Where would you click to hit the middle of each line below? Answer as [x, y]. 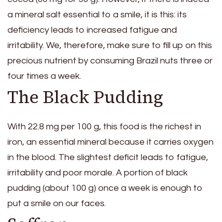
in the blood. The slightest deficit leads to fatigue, [108, 157]
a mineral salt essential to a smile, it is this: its [97, 14]
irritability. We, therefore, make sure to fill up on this [110, 45]
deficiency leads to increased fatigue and [92, 30]
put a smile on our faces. [57, 203]
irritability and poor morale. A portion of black [98, 173]
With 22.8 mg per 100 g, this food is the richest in [104, 127]
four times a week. [44, 76]
